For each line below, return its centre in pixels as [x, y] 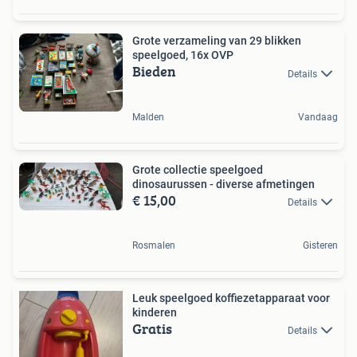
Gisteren [320, 245]
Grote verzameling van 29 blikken [217, 41]
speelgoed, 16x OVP [183, 55]
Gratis [152, 328]
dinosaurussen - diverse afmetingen [224, 184]
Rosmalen [154, 245]
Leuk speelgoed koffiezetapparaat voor [231, 298]
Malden [148, 117]
